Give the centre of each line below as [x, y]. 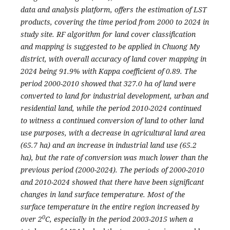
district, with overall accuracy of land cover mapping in [113, 59]
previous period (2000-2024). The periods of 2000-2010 [112, 170]
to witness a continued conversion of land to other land [112, 121]
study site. [38, 34]
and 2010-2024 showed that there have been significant [112, 182]
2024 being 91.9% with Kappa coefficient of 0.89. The [108, 71]
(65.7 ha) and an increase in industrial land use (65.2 [108, 145]
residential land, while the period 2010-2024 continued [111, 108]
